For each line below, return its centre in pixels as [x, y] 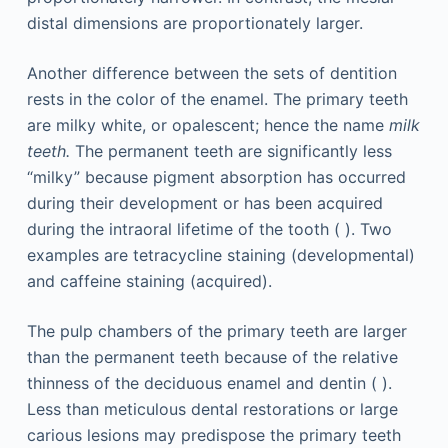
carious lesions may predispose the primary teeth [213, 435]
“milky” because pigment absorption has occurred [216, 177]
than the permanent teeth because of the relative [212, 357]
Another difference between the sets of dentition [211, 73]
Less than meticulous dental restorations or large [212, 409]
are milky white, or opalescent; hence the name [207, 125]
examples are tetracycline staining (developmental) [220, 255]
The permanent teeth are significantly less [230, 151]
